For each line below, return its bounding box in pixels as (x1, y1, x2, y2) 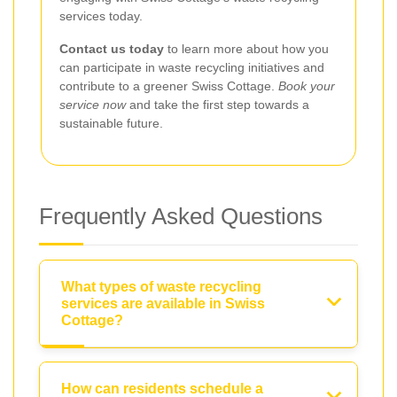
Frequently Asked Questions (39, 202, 323, 230)
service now (59, 97, 126, 112)
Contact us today (59, 41, 164, 56)
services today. (59, 8, 143, 23)
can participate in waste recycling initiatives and (59, 59, 324, 74)
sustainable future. (59, 115, 163, 130)
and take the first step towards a (126, 97, 309, 112)
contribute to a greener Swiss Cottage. (59, 78, 278, 93)
